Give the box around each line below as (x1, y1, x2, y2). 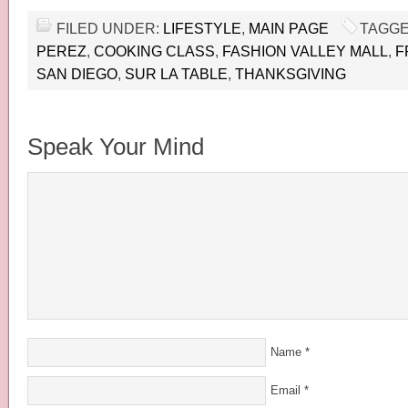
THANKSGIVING (235, 66, 346, 82)
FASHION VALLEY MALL (222, 43, 388, 59)
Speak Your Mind (27, 134, 204, 159)
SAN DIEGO (36, 66, 117, 82)
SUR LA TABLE (125, 66, 228, 82)
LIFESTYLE (163, 20, 241, 36)
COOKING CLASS (94, 43, 215, 59)
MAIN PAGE (249, 20, 329, 36)
